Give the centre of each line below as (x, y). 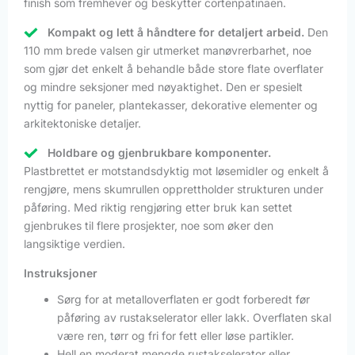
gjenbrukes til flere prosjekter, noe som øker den (149, 225)
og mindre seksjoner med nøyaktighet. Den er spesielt (163, 86)
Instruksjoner (61, 273)
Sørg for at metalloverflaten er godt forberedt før (183, 299)
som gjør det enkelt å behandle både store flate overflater (174, 68)
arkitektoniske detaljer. (82, 123)
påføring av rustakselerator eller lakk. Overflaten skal (194, 317)
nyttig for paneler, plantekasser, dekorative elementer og (171, 105)
